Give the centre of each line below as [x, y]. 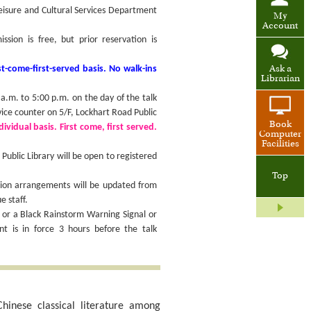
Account [280, 27]
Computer [280, 135]
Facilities [280, 145]
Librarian [280, 79]
